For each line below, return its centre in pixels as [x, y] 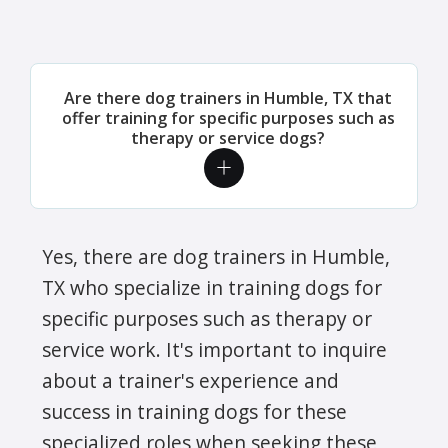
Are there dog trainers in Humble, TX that [228, 97]
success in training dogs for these [194, 411]
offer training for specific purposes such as [228, 117]
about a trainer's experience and [190, 380]
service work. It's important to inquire [214, 349]
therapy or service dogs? [228, 137]
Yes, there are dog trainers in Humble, [216, 256]
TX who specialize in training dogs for [212, 287]
